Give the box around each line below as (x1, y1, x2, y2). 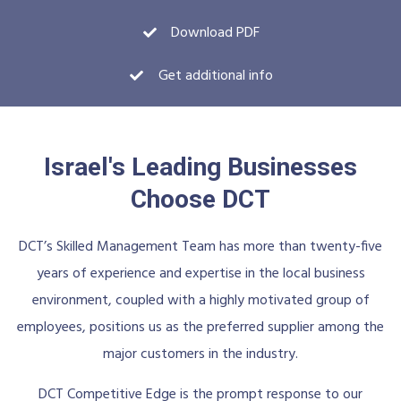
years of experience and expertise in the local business (36, 261, 365, 286)
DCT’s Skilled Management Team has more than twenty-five (19, 235, 382, 259)
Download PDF (171, 21, 260, 45)
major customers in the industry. (103, 342, 298, 366)
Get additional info (158, 64, 273, 88)
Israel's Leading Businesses (44, 151, 357, 182)
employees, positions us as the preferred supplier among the (17, 315, 384, 339)
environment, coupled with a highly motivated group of (31, 288, 370, 312)
